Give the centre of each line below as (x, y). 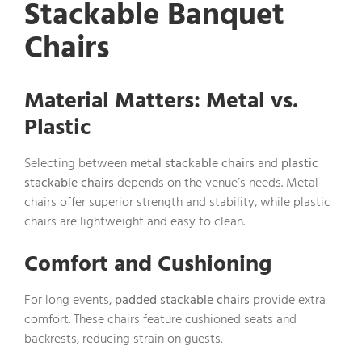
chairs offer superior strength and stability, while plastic (177, 202)
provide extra (288, 299)
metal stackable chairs (192, 163)
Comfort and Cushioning (148, 263)
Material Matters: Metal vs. (161, 100)
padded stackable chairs (182, 299)
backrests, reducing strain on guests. (123, 338)
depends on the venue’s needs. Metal (216, 182)
